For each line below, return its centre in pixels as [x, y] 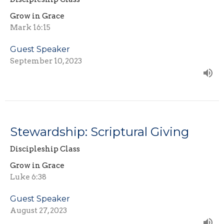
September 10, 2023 [46, 61]
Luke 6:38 [28, 177]
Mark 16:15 [30, 28]
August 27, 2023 [38, 211]
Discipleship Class [45, 149]
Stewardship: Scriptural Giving [99, 132]
